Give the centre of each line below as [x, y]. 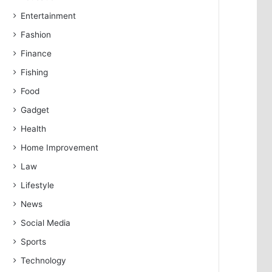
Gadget [35, 110]
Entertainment [49, 16]
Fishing [35, 72]
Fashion [36, 35]
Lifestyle [38, 185]
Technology [44, 260]
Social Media [46, 223]
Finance [36, 53]
